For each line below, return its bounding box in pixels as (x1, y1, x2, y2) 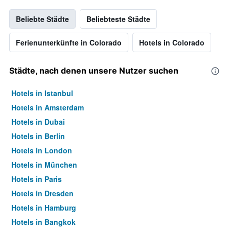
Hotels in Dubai (11, 117, 65, 127)
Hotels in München (11, 159, 77, 170)
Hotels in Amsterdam (11, 102, 84, 113)
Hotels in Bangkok (11, 217, 76, 227)
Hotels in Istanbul (11, 88, 73, 99)
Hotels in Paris (11, 174, 62, 185)
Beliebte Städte (16, 14, 69, 25)
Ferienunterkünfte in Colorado (16, 37, 122, 48)
